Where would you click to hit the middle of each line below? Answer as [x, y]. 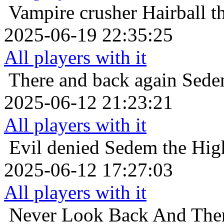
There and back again [93, 80]
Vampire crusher [73, 12]
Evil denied [54, 147]
